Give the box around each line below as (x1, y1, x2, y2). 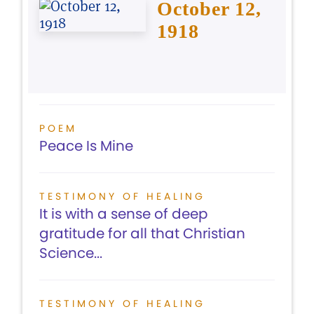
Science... (39, 243, 102, 263)
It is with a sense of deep (39, 204, 208, 224)
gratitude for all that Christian (39, 224, 245, 243)
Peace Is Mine (39, 136, 133, 156)
